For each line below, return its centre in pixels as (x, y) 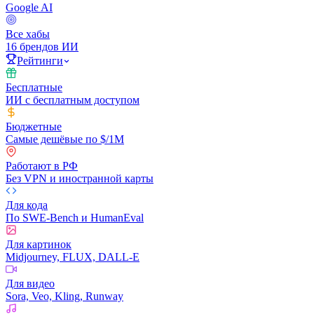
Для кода (27, 205)
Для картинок (39, 244)
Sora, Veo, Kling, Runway (64, 296)
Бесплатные (34, 87)
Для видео (30, 284)
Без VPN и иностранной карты (80, 178)
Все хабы (28, 34)
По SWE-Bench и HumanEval (75, 218)
